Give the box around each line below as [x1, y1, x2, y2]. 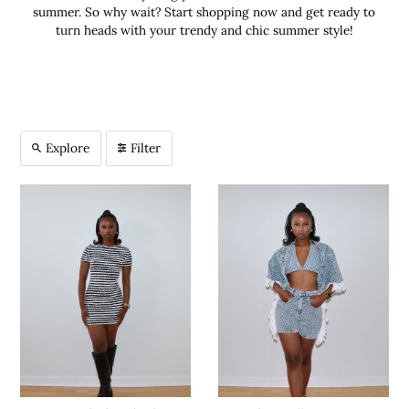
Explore [46, 139, 90, 156]
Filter [131, 139, 162, 156]
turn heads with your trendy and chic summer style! [55, 21, 353, 38]
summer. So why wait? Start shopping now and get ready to [33, 3, 376, 20]
